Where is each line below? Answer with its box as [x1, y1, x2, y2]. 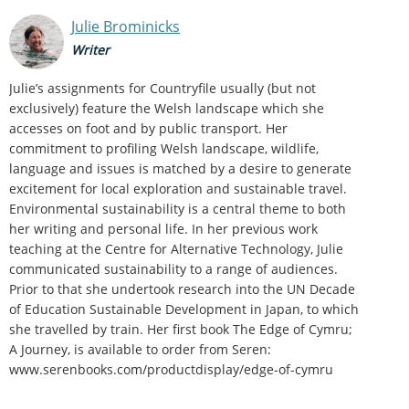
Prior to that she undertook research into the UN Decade [9, 279, 355, 298]
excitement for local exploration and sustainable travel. [9, 179, 347, 197]
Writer [71, 41, 110, 59]
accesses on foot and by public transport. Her [9, 119, 288, 137]
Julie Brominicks [71, 16, 180, 37]
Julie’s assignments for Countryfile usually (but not [9, 79, 316, 97]
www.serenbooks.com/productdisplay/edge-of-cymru [9, 360, 333, 378]
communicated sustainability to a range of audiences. [9, 259, 338, 278]
